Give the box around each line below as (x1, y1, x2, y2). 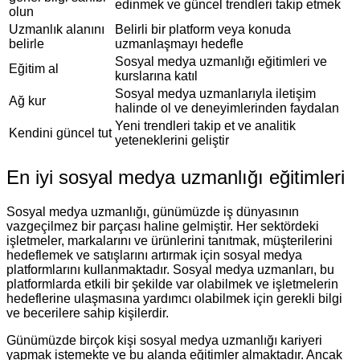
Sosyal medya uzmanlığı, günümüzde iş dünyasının (6, 205, 299, 219)
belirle (9, 37, 44, 51)
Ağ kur (9, 94, 46, 108)
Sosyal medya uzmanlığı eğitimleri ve (115, 55, 327, 69)
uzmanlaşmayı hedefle (115, 37, 243, 51)
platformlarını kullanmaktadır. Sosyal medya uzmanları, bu (6, 263, 334, 277)
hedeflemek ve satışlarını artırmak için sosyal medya (6, 248, 302, 263)
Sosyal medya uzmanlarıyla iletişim (115, 87, 316, 101)
